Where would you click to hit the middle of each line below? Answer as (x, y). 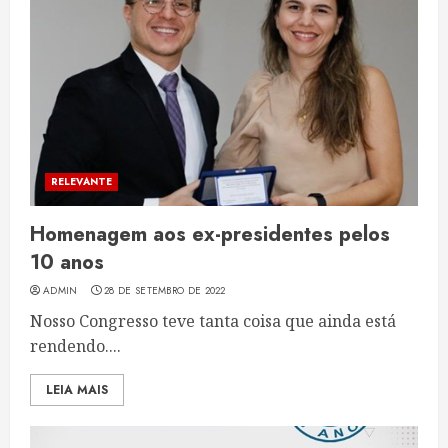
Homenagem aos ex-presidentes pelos (210, 234)
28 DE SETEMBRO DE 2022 (165, 290)
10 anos (67, 262)
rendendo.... (75, 346)
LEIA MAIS (77, 390)
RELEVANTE (81, 181)
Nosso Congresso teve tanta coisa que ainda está (213, 321)
